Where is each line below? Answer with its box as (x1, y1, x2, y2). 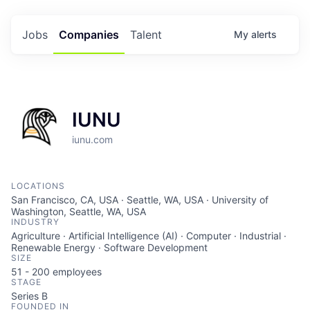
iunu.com (72, 134, 113, 145)
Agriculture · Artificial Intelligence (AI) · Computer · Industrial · (11, 230, 286, 241)
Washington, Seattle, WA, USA (11, 206, 146, 217)
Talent (130, 28, 162, 42)
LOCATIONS (11, 181, 65, 191)
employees (50, 266, 102, 277)
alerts (251, 28, 277, 40)
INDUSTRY (11, 217, 60, 227)
